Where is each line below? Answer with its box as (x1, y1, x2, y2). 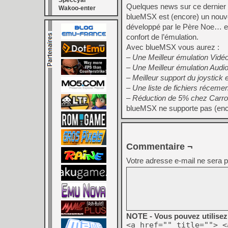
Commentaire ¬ (126, 141, 193, 152)
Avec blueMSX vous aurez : (126, 43, 219, 51)
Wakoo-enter (59, 5, 96, 12)
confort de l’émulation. (126, 33, 198, 41)
